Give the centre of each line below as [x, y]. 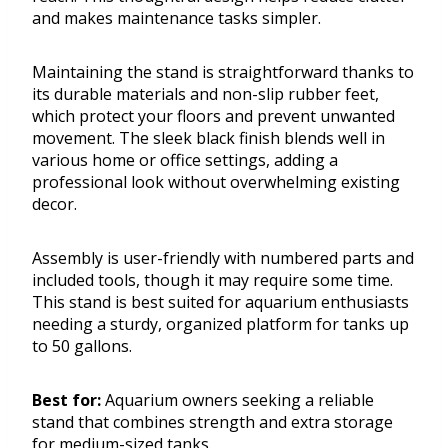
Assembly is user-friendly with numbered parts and [223, 258]
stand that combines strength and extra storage [212, 422]
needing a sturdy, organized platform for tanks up [220, 324]
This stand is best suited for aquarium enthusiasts [220, 302]
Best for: [66, 400]
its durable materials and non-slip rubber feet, [205, 94]
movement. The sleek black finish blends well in [208, 138]
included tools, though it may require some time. [212, 280]
